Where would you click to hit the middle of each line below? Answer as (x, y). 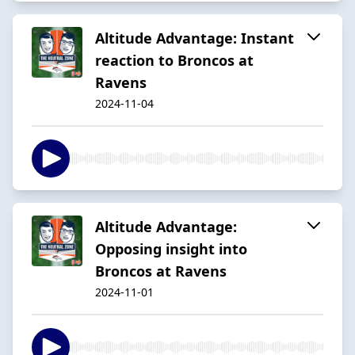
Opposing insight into (171, 248)
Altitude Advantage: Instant (195, 38)
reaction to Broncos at (174, 60)
